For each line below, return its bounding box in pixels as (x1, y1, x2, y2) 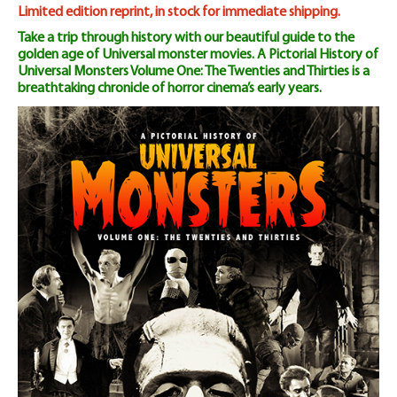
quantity (8, 189, 86, 211)
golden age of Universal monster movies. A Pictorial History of (18, 47, 378, 62)
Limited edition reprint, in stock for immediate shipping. (18, 4, 340, 19)
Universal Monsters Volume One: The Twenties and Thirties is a (18, 64, 370, 79)
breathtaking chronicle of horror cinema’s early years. (18, 81, 322, 96)
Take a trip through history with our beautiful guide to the (18, 30, 354, 45)
